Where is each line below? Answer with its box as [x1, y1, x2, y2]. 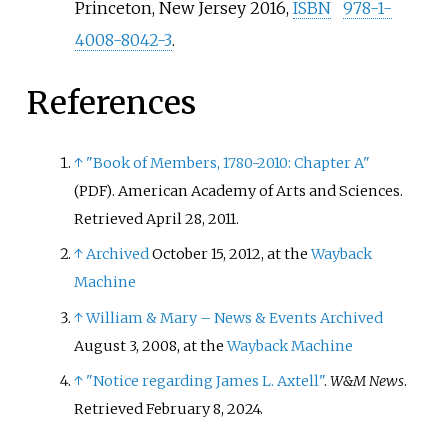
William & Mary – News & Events [86, 308, 318, 327]
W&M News [330, 371, 405, 390]
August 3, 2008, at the [74, 336, 228, 355]
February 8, [146, 399, 225, 418]
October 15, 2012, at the [152, 245, 312, 264]
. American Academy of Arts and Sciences [112, 182, 401, 201]
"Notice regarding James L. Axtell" [86, 371, 325, 390]
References [26, 82, 196, 123]
